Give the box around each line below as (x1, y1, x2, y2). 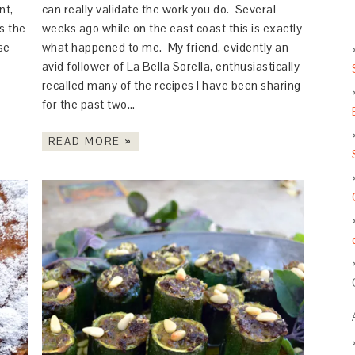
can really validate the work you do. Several (41, 2, 277, 17)
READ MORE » (48, 135, 132, 149)
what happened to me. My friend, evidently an (41, 40, 289, 55)
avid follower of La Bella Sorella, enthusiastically (41, 59, 300, 74)
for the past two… (41, 97, 138, 113)
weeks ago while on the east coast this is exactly (41, 21, 303, 36)
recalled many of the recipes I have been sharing (41, 78, 301, 94)
